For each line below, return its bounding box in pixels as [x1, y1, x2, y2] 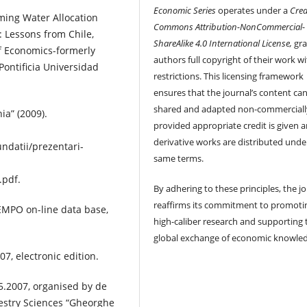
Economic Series [153, 3, 219, 16]
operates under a [218, 3, 288, 16]
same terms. [153, 151, 206, 164]
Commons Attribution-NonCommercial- [153, 20, 306, 33]
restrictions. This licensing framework [153, 69, 304, 82]
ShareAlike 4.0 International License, [153, 36, 295, 49]
